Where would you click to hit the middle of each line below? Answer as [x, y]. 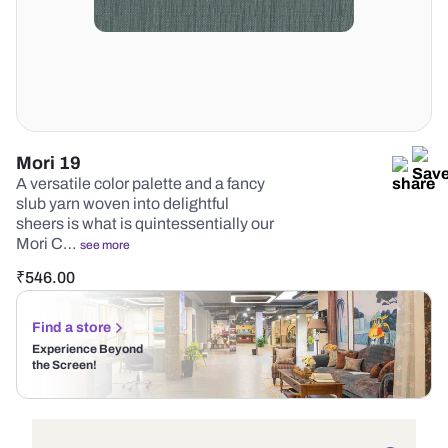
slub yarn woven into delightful [122, 203]
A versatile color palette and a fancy [140, 183]
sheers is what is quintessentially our [145, 223]
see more [105, 245]
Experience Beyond [87, 349]
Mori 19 [48, 163]
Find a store [71, 327]
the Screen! [64, 365]
